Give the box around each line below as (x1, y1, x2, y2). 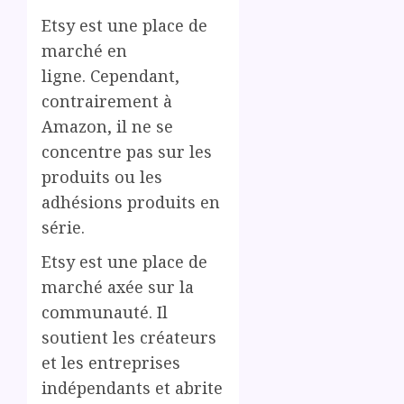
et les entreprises (41, 352, 180, 373)
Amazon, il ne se (41, 115, 173, 137)
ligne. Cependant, (41, 65, 179, 87)
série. (41, 216, 85, 238)
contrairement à (41, 90, 172, 112)
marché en (41, 40, 127, 61)
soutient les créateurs (41, 326, 216, 348)
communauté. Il (41, 301, 168, 323)
